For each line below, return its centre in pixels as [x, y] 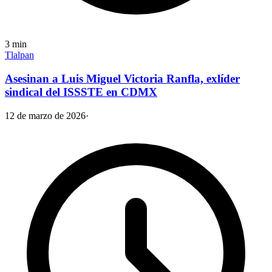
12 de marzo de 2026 [45, 115]
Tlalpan [19, 55]
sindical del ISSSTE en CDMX [81, 92]
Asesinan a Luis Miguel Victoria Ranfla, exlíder [122, 78]
